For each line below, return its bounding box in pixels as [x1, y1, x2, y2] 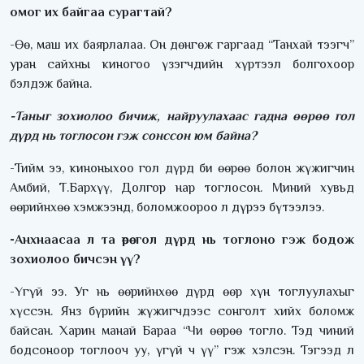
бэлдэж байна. [10, 76, 92, 92]
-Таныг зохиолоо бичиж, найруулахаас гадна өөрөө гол [10, 109, 354, 124]
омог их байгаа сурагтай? [10, 5, 172, 20]
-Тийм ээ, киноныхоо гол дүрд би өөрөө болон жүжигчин [10, 161, 354, 176]
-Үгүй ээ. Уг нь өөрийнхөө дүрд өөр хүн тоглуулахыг [10, 284, 354, 300]
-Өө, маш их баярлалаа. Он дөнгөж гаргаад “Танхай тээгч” [10, 37, 354, 53]
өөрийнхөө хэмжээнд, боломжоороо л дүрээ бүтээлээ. [10, 200, 324, 215]
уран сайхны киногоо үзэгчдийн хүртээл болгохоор [10, 57, 354, 72]
